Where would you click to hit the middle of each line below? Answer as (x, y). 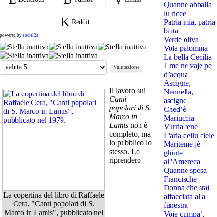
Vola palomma (186, 48)
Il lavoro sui (128, 90)
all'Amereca (182, 161)
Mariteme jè (182, 144)
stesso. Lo (125, 151)
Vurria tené (180, 126)
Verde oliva (181, 39)
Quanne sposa (185, 170)
